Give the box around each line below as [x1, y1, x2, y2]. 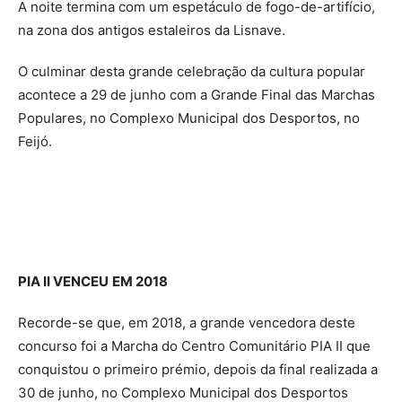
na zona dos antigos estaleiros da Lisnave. [18, 21, 285, 39]
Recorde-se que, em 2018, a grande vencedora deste [18, 313, 355, 331]
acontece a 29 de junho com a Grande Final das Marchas [18, 85, 375, 103]
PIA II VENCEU [18, 272, 109, 290]
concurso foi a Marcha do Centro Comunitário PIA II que [18, 336, 371, 354]
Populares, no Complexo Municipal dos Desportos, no [18, 109, 360, 127]
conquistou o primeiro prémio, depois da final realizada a [18, 360, 378, 378]
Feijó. [18, 132, 52, 150]
